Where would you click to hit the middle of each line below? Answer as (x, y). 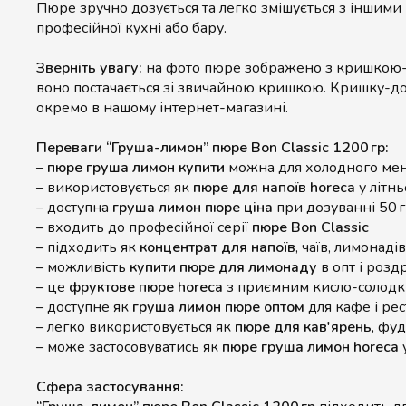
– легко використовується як (135, 327)
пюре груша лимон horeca (310, 347)
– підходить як (88, 247)
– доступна (74, 208)
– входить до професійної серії (144, 227)
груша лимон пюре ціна (193, 208)
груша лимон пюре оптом (218, 307)
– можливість (83, 267)
